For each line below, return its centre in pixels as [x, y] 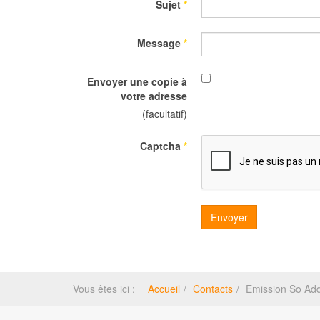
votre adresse [154, 96]
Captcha [160, 146]
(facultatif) [165, 114]
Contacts [213, 289]
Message [159, 43]
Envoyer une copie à [137, 82]
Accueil [164, 289]
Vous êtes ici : [107, 289]
